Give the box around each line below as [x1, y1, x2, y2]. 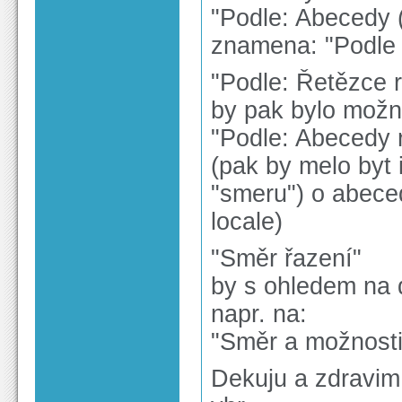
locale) [211, 208, 283, 235]
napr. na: [211, 301, 307, 328]
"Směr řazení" [211, 245, 362, 272]
